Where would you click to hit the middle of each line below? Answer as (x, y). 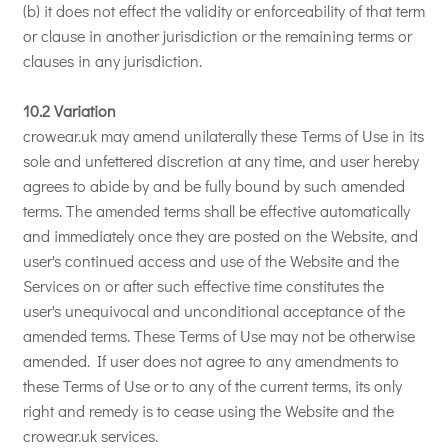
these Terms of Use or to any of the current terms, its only (212, 385)
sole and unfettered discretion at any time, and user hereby (221, 160)
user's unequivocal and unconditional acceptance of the (214, 310)
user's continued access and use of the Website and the (211, 260)
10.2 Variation (69, 110)
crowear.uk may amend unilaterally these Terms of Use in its (223, 135)
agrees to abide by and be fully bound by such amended (214, 185)
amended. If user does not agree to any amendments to (211, 360)
